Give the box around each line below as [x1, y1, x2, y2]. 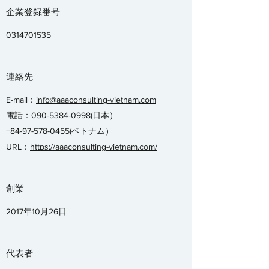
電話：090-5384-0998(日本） [6, 110, 118, 120]
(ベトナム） [70, 126, 122, 136]
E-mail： [6, 95, 36, 104]
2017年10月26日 [6, 207, 67, 216]
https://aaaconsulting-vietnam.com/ [30, 142, 157, 151]
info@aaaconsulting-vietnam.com [36, 95, 156, 104]
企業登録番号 [6, 7, 60, 17]
